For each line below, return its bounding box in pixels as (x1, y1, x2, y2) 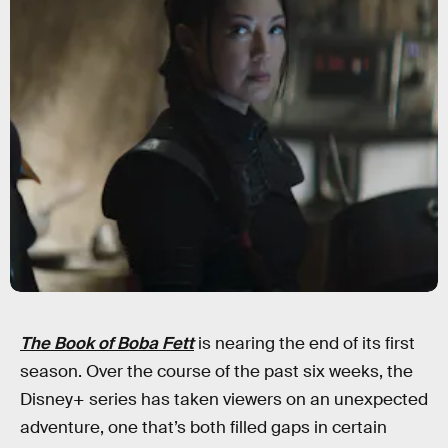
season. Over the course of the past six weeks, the (20, 361, 413, 382)
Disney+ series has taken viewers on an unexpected (20, 389, 428, 410)
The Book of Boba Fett (20, 333, 194, 354)
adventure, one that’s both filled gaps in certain (20, 417, 387, 438)
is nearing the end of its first (194, 333, 415, 354)
